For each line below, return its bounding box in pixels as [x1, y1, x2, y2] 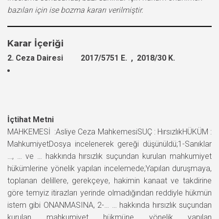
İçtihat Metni [7, 114, 54, 124]
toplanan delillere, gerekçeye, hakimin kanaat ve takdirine [7, 175, 212, 185]
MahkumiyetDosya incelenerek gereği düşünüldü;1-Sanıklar [7, 139, 212, 149]
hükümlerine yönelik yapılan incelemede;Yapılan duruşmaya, [7, 163, 212, 173]
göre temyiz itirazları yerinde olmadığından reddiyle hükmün [7, 188, 212, 197]
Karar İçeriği [7, 38, 64, 49]
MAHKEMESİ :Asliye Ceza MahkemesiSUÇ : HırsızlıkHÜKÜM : [7, 127, 212, 136]
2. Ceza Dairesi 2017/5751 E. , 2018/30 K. [7, 53, 175, 63]
